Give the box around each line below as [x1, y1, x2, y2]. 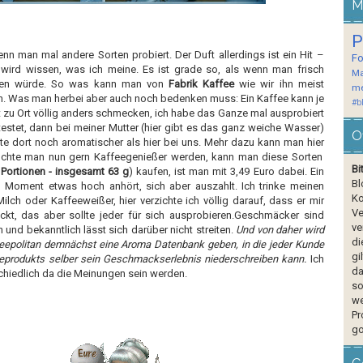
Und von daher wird [236, 224, 324, 236]
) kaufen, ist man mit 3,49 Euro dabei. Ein [129, 165, 324, 177]
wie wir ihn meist [234, 78, 324, 90]
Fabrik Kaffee [168, 78, 235, 90]
